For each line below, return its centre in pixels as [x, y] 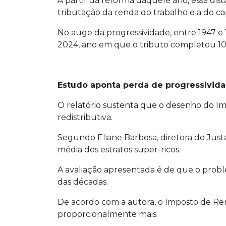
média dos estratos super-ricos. [119, 149]
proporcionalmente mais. [108, 214]
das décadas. [83, 182]
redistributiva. [85, 117]
